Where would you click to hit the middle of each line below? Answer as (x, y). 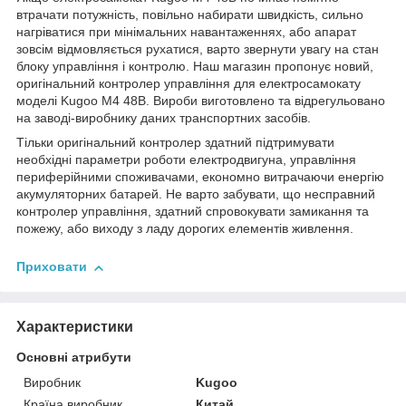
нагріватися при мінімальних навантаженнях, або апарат (186, 32)
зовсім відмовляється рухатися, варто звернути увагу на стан (198, 49)
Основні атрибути (74, 357)
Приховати (52, 267)
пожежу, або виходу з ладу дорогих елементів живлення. (185, 229)
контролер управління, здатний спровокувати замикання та (193, 212)
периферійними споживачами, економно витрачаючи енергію (200, 177)
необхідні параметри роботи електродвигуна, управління (186, 160)
